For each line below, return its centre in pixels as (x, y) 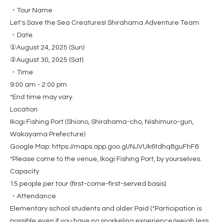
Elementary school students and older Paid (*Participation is (106, 209)
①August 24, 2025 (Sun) (47, 48)
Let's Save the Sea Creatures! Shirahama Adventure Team (105, 23)
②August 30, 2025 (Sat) (47, 60)
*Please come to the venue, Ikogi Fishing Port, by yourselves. (106, 159)
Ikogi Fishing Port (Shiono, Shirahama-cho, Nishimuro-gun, (102, 122)
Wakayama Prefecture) (48, 135)
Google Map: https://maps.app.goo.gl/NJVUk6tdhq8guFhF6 (104, 147)
